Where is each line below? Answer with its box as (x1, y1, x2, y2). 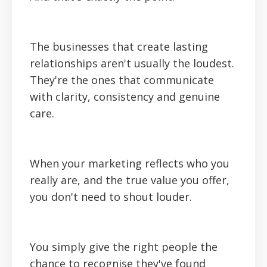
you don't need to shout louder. (30, 190, 192, 204)
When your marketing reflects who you (30, 156, 229, 171)
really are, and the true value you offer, (30, 173, 229, 188)
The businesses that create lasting (30, 39, 208, 54)
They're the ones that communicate (30, 73, 214, 88)
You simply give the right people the (30, 240, 218, 254)
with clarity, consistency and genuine (30, 89, 220, 104)
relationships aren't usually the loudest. (30, 56, 234, 71)
